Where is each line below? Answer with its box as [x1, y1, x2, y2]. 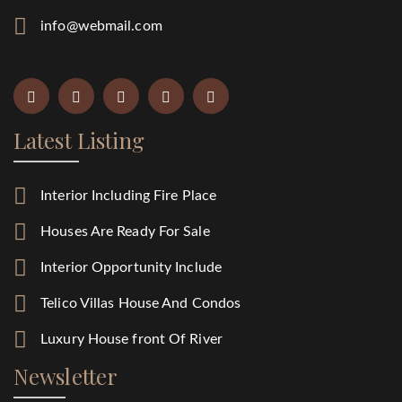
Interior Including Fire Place [40, 188, 217, 204]
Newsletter [13, 361, 118, 390]
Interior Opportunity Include [40, 260, 222, 275]
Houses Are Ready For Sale [40, 224, 210, 240]
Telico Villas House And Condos [40, 296, 241, 311]
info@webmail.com [40, 18, 162, 33]
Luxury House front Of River [40, 332, 223, 347]
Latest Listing [13, 125, 145, 154]
